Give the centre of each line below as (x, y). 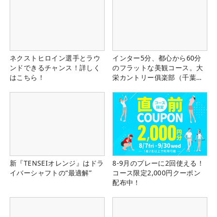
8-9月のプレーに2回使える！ (158, 163)
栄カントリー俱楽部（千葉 (154, 77)
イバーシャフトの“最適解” (51, 172)
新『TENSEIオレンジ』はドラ (57, 163)
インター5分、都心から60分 (157, 58)
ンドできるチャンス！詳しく (55, 68)
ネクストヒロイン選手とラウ (55, 58)
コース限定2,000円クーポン (157, 172)
